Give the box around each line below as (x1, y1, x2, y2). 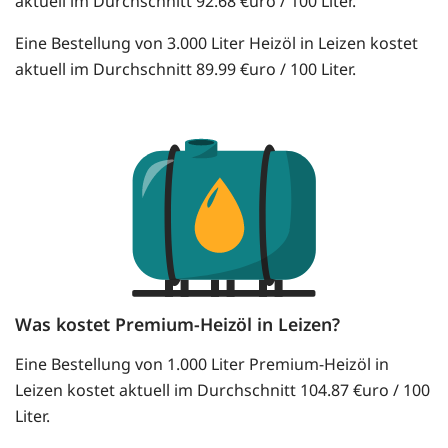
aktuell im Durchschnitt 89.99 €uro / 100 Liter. (15, 58, 356, 81)
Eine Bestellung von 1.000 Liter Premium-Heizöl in (15, 353, 389, 376)
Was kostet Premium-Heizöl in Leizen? (15, 312, 340, 337)
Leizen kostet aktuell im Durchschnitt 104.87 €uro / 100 (15, 379, 430, 402)
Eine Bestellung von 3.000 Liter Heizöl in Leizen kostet (15, 32, 418, 55)
